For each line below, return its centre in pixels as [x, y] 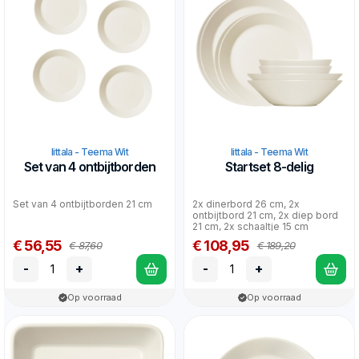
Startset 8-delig [269, 166]
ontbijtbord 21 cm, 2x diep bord [265, 215]
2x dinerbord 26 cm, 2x [246, 204]
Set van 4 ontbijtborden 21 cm [83, 204]
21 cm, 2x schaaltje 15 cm [250, 226]
